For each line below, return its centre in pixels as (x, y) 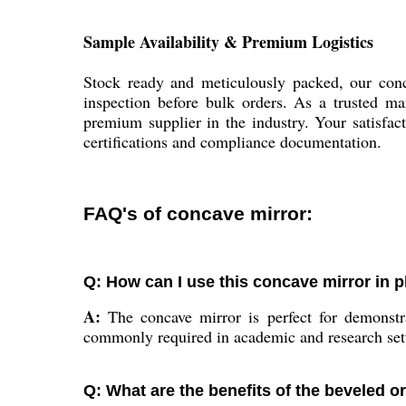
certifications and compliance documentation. (232, 142)
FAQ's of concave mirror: (198, 213)
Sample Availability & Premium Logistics (228, 42)
